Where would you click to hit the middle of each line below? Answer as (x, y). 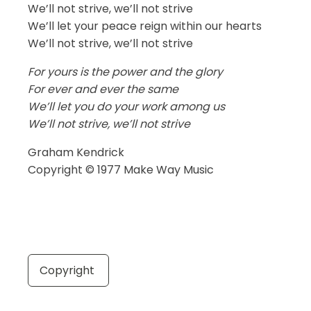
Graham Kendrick (76, 152)
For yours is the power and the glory (125, 72)
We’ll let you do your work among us (126, 107)
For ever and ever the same (103, 89)
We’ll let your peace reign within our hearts (145, 26)
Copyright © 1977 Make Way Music (121, 170)
